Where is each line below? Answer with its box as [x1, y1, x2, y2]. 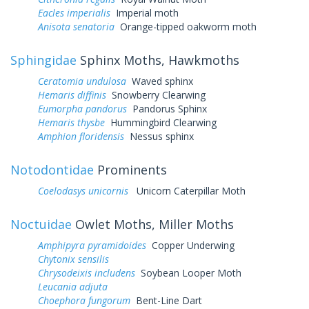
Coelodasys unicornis [38, 183, 131, 197]
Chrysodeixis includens [38, 266, 135, 279]
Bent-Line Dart [130, 293, 202, 307]
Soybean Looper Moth [135, 266, 241, 279]
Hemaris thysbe [38, 115, 105, 129]
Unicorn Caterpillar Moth [131, 183, 246, 197]
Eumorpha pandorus [38, 101, 127, 115]
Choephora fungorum [38, 293, 130, 307]
